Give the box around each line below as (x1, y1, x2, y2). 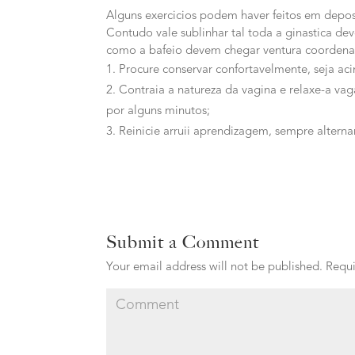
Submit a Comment (106, 231, 260, 253)
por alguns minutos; (106, 105, 211, 117)
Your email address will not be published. (106, 261, 323, 273)
